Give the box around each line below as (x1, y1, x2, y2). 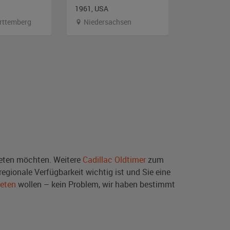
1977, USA (192, 3, 225, 13)
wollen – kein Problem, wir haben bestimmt (16, 178, 175, 190)
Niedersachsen (82, 16, 131, 27)
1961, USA (75, 3, 108, 13)
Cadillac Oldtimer (83, 154, 146, 165)
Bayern (199, 16, 223, 27)
